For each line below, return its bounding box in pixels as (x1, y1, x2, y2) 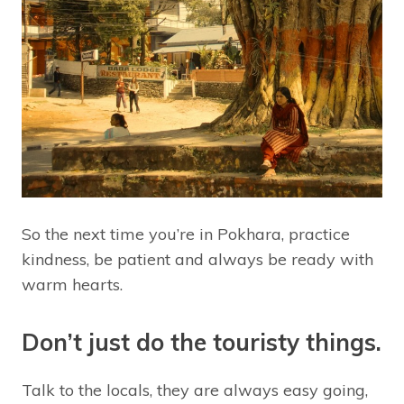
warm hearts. (22, 274, 123, 296)
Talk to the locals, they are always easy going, (22, 380, 368, 401)
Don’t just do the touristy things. (22, 327, 381, 358)
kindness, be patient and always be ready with (22, 249, 373, 271)
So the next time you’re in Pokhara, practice (22, 224, 350, 245)
